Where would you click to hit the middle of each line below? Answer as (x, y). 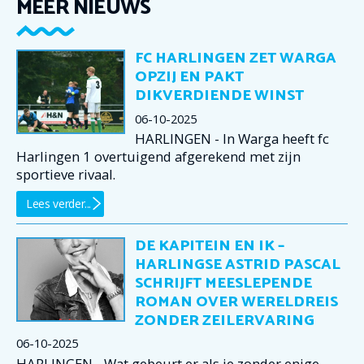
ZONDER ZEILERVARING (225, 321)
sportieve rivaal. (66, 175)
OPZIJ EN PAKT (189, 77)
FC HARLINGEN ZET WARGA (236, 58)
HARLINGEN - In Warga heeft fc (232, 139)
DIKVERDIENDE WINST (219, 96)
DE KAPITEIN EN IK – (210, 246)
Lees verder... (59, 203)
